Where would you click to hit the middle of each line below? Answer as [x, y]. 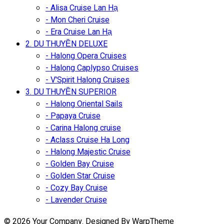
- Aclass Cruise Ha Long [87, 140]
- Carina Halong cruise [83, 128]
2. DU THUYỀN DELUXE [66, 44]
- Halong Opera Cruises [86, 56]
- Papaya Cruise [73, 116]
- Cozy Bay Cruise [76, 188]
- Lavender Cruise [76, 200]
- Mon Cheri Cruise [77, 20]
